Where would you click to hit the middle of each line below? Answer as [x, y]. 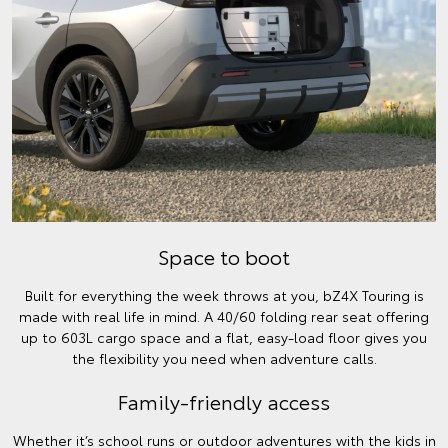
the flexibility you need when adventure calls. [224, 358]
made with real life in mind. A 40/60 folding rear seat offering [224, 316]
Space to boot [224, 256]
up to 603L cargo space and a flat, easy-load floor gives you [224, 337]
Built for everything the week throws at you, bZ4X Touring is [224, 295]
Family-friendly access [224, 401]
